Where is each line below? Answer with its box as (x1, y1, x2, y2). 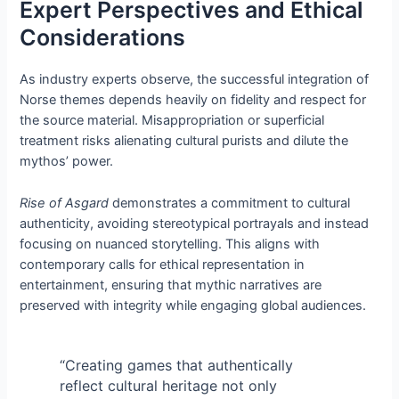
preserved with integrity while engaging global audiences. (20, 297, 367, 313)
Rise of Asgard (20, 194, 110, 211)
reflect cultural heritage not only (59, 376, 277, 395)
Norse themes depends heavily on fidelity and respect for (20, 92, 367, 109)
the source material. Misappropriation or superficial (20, 112, 325, 129)
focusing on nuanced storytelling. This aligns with (20, 235, 321, 252)
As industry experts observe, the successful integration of (20, 71, 370, 88)
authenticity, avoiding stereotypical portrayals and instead (20, 215, 370, 232)
